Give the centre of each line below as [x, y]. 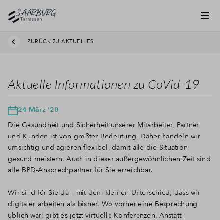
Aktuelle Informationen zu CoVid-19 [104, 84]
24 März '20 [38, 110]
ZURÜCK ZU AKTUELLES [61, 41]
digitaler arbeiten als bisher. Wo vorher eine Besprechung [103, 204]
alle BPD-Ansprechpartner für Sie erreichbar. [80, 170]
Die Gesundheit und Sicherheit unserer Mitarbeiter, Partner [104, 125]
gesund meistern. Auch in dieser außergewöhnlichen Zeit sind [109, 159]
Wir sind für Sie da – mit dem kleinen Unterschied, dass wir [104, 192]
